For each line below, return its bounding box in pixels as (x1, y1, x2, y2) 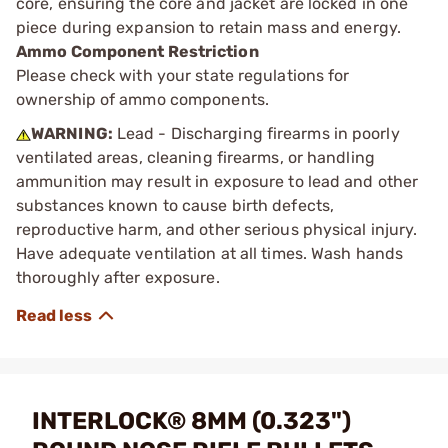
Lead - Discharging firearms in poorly (112, 123, 400, 143)
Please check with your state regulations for (16, 65, 350, 85)
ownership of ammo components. (16, 89, 269, 109)
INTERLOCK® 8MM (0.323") (32, 406, 351, 435)
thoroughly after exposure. (16, 267, 220, 287)
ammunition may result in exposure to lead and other (16, 171, 419, 191)
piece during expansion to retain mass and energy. (16, 17, 401, 37)
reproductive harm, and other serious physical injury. (16, 219, 418, 239)
